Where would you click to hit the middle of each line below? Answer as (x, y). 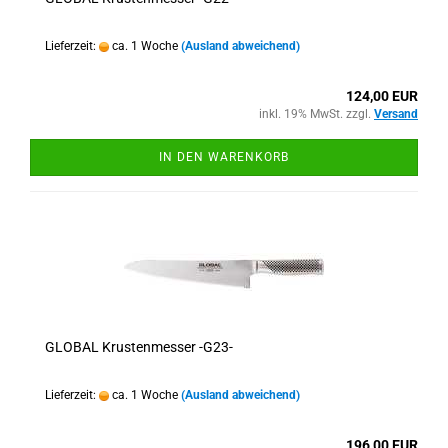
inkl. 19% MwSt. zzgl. (316, 114)
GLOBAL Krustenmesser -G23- (139, 347)
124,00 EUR (382, 96)
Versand (396, 114)
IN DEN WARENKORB (224, 157)
